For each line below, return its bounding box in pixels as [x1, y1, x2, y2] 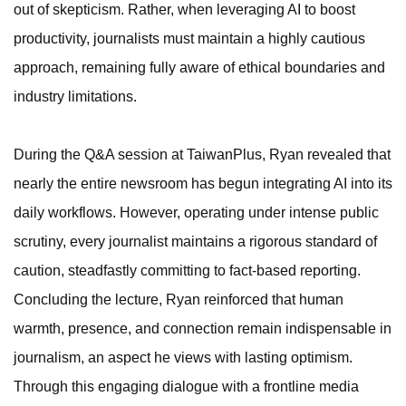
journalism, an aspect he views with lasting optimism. [14, 350, 353, 366]
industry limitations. [14, 89, 137, 105]
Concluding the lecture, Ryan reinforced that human [14, 292, 343, 308]
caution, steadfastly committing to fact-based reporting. [14, 263, 361, 279]
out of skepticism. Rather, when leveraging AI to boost [14, 2, 355, 18]
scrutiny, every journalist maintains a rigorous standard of [14, 234, 377, 250]
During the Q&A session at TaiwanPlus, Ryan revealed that [14, 147, 391, 163]
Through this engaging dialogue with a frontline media [14, 379, 359, 395]
